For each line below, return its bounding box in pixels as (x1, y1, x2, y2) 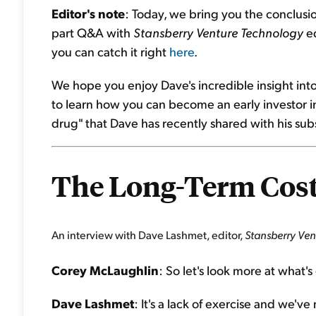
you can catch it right (51, 43, 169, 59)
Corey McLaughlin (51, 262, 159, 278)
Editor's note (51, 5, 125, 21)
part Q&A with (51, 24, 133, 40)
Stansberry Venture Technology (133, 24, 303, 40)
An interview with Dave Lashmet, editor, (51, 227, 245, 242)
